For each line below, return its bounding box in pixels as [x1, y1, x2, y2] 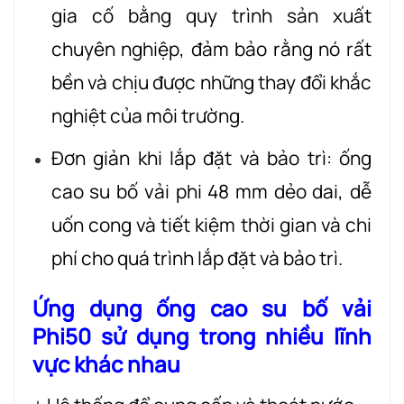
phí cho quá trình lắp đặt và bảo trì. [50, 245, 343, 271]
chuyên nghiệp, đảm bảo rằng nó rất [50, 36, 372, 62]
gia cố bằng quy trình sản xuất [50, 3, 372, 29]
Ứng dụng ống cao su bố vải [32, 292, 372, 323]
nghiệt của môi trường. [50, 103, 244, 129]
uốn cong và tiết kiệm [50, 212, 241, 238]
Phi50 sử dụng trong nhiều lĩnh [32, 320, 372, 351]
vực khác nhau [32, 348, 180, 379]
